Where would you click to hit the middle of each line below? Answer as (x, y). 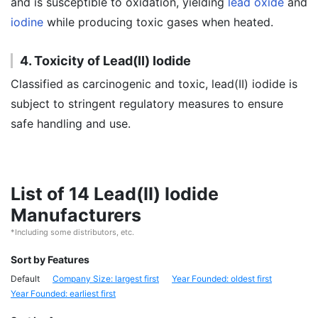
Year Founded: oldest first (222, 279)
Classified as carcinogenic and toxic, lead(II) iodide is (154, 84)
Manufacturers (76, 215)
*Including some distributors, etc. (72, 232)
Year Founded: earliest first (63, 294)
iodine (27, 22)
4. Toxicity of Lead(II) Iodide (105, 61)
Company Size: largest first (106, 279)
